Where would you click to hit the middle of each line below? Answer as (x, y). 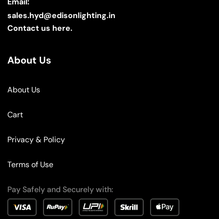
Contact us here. (40, 28)
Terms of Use (30, 165)
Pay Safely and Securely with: (60, 190)
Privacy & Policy (36, 140)
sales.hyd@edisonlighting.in (61, 15)
